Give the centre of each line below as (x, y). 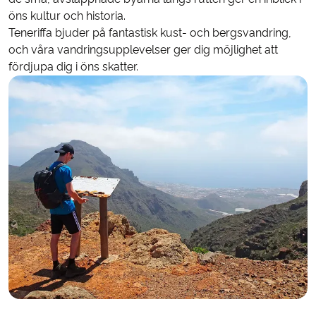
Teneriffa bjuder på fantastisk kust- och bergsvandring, (150, 32)
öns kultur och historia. (67, 16)
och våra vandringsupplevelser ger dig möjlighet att (143, 49)
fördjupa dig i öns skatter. (73, 66)
